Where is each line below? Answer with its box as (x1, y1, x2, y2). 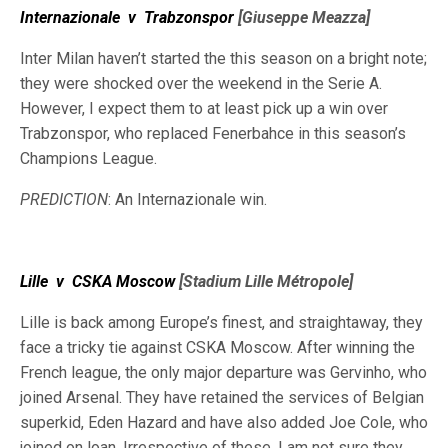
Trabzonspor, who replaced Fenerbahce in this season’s (20, 124, 406, 143)
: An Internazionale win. (108, 190, 267, 209)
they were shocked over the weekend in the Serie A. (20, 74, 382, 93)
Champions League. (20, 149, 157, 168)
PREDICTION (20, 190, 108, 209)
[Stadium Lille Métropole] (175, 272, 353, 291)
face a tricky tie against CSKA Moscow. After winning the (20, 338, 415, 357)
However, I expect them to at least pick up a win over (20, 99, 388, 118)
